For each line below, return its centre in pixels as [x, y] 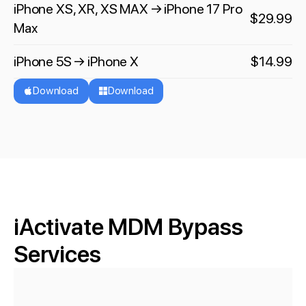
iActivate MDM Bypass [128, 227]
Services [57, 254]
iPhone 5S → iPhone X [76, 62]
